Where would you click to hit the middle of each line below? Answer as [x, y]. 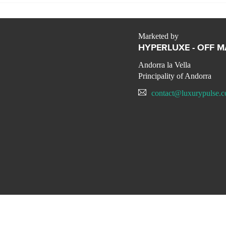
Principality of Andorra [175, 76]
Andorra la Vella [164, 65]
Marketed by [158, 36]
